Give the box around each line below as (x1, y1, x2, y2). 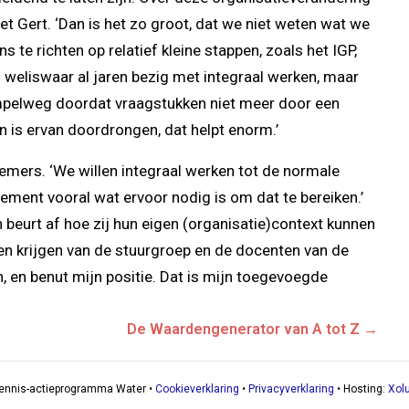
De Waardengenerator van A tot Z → (127, 320, 379, 338)
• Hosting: (333, 382, 388, 395)
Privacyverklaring (247, 382, 334, 395)
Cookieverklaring (154, 382, 239, 395)
